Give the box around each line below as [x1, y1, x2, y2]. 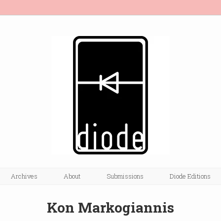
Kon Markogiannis [47, 198, 174, 217]
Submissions [106, 172, 144, 181]
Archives [10, 172, 37, 181]
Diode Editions [169, 172, 211, 181]
